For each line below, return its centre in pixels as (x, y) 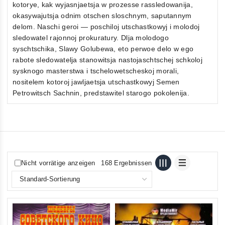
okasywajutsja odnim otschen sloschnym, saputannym (102, 16)
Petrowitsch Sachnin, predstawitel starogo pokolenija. (101, 93)
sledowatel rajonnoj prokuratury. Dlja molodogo (91, 38)
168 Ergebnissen (127, 163)
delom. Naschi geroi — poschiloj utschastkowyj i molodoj (106, 27)
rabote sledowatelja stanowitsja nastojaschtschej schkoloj (108, 60)
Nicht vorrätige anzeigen (58, 163)
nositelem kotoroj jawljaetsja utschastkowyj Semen (96, 82)
